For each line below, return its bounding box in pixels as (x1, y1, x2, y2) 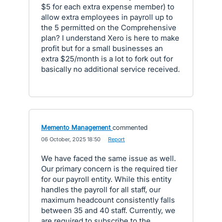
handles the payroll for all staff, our (41, 185, 161, 194)
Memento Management (41, 123, 111, 131)
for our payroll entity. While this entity (41, 174, 171, 184)
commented (112, 123, 148, 131)
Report (108, 136, 125, 143)
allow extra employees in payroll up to (41, 12, 173, 22)
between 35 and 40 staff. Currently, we (41, 206, 175, 215)
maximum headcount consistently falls (41, 195, 175, 205)
